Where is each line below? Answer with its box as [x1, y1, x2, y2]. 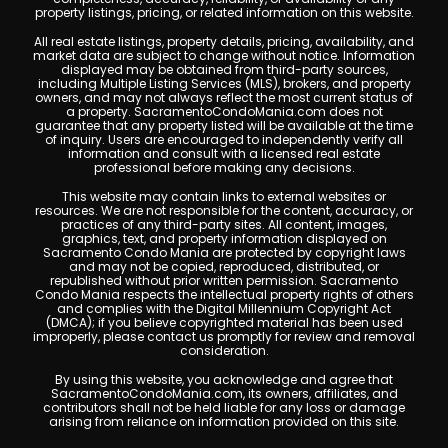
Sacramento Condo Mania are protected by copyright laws [42, 244, 406, 261]
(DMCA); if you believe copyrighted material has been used [45, 314, 403, 331]
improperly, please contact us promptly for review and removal [33, 328, 415, 345]
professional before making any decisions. [93, 159, 355, 176]
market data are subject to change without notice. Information [33, 47, 415, 64]
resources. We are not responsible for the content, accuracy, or [35, 202, 413, 219]
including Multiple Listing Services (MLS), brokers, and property [37, 75, 411, 92]
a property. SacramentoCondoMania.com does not [65, 103, 383, 120]
